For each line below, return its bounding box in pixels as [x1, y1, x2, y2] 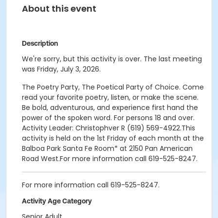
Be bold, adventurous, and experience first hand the [22, 103, 198, 112]
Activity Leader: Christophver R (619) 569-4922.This [22, 123, 195, 133]
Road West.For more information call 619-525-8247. [22, 154, 198, 163]
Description [22, 39, 58, 47]
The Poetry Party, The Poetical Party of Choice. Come [22, 82, 204, 92]
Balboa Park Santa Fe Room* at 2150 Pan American [22, 144, 193, 153]
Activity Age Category [22, 197, 92, 205]
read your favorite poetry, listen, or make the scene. [22, 92, 199, 102]
